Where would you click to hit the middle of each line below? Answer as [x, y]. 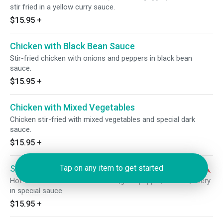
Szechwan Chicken [48, 168]
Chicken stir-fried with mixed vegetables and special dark [103, 119]
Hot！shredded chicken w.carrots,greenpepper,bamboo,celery [110, 181]
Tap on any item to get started [111, 168]
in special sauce [36, 191]
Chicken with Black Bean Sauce [72, 46]
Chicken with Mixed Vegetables [72, 107]
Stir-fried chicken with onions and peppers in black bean [101, 58]
